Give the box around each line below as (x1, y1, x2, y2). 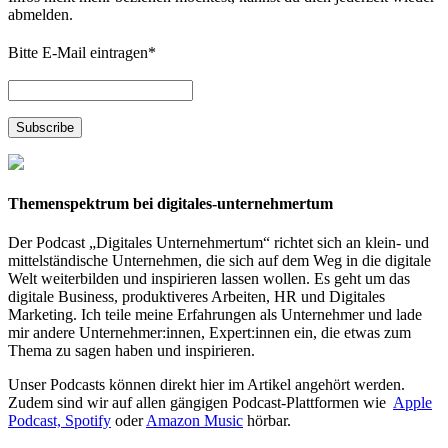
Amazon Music (146, 412, 243, 430)
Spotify (65, 412, 111, 430)
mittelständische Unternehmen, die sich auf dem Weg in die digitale (8, 252, 431, 270)
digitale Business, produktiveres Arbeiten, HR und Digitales (8, 288, 385, 306)
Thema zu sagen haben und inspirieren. (8, 342, 255, 360)
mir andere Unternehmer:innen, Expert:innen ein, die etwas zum (8, 324, 411, 342)
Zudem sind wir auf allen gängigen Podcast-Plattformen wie (8, 394, 393, 412)
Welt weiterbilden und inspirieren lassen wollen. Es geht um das (8, 270, 410, 288)
